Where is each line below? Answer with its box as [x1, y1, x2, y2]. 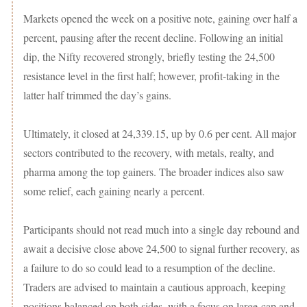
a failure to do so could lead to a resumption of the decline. [23, 260, 275, 275]
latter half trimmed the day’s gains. [23, 88, 171, 103]
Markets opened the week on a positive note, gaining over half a [23, 11, 297, 26]
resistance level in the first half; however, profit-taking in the [23, 69, 280, 84]
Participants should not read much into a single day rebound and [23, 222, 299, 237]
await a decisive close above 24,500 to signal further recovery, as [23, 241, 299, 256]
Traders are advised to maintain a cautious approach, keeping [23, 280, 286, 295]
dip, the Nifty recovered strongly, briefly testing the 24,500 [23, 49, 275, 64]
